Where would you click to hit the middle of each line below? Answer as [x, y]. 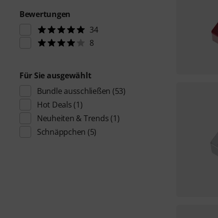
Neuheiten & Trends [73, 118]
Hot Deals [54, 105]
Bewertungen [45, 14]
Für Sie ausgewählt [55, 75]
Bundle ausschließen [74, 91]
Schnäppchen [62, 132]
